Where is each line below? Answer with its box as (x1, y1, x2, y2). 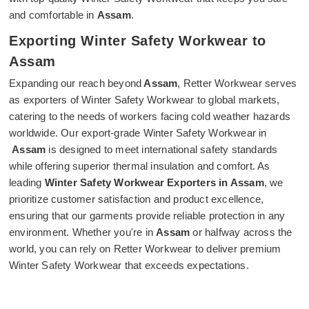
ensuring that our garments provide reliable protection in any (9, 210, 286, 221)
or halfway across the (190, 226, 292, 238)
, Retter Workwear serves (177, 77, 297, 89)
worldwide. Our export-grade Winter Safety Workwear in (9, 127, 267, 139)
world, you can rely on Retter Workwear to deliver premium (9, 243, 281, 255)
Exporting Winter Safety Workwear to (9, 33, 266, 48)
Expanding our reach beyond (9, 77, 142, 89)
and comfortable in (9, 9, 97, 21)
